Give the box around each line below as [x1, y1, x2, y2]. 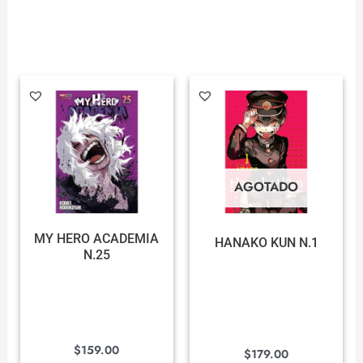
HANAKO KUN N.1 [214, 235, 318, 251]
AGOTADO [234, 177, 299, 197]
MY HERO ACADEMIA [34, 231, 160, 247]
